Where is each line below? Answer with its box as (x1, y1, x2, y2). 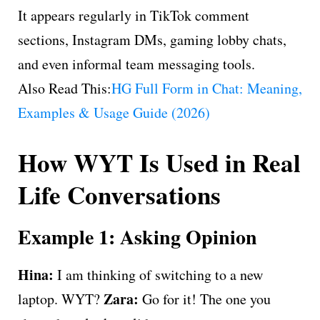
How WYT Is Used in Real (18, 144, 301, 181)
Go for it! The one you (139, 289, 271, 309)
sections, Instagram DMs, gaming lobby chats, (18, 29, 286, 49)
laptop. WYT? (18, 289, 104, 309)
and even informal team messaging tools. (18, 54, 255, 74)
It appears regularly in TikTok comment (18, 5, 249, 25)
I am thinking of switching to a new (54, 264, 263, 284)
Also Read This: (18, 78, 111, 98)
